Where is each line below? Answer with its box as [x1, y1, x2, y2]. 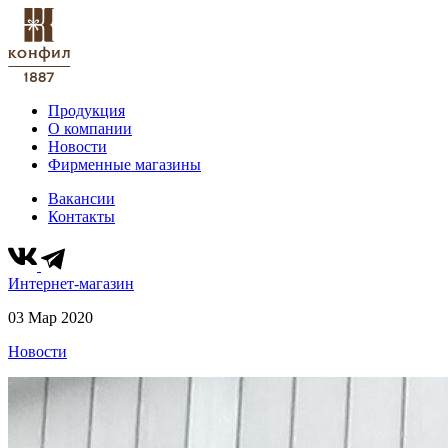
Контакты [48, 208, 115, 225]
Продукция [48, 102, 125, 119]
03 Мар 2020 [8, 309, 93, 326]
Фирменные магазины [48, 156, 201, 173]
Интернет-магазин [8, 275, 134, 292]
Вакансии [48, 190, 115, 207]
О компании [48, 120, 132, 137]
